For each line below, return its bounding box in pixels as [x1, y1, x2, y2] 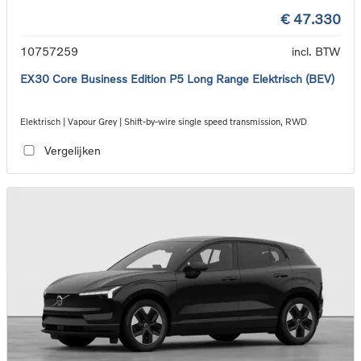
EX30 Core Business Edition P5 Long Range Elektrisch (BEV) [20, 71, 334, 85]
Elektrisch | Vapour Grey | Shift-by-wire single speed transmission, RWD [20, 115, 307, 127]
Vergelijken [44, 143, 101, 158]
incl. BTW [292, 44, 341, 58]
